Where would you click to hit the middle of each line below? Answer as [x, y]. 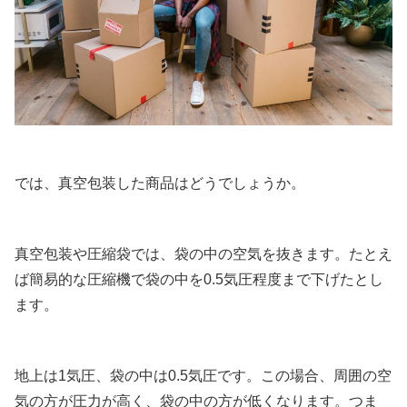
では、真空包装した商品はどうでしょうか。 [160, 184]
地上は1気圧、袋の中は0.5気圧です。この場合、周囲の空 [203, 376]
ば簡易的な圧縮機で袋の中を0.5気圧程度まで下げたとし [199, 280]
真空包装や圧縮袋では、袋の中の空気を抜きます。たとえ [203, 254]
